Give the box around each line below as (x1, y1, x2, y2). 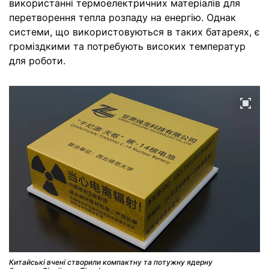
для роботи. (9, 55, 65, 67)
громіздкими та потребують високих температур (9, 40, 246, 52)
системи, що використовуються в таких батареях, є (9, 26, 260, 38)
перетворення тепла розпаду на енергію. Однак (9, 11, 236, 23)
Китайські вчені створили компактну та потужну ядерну (9, 258, 213, 267)
